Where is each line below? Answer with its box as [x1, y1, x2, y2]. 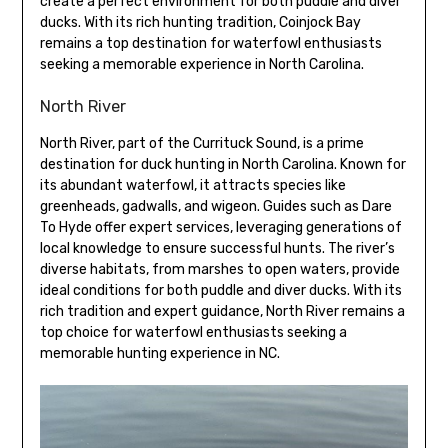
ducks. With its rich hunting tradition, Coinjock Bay [39, 14, 361, 32]
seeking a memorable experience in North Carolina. [39, 56, 364, 74]
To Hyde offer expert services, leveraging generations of [39, 219, 402, 237]
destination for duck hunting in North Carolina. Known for [39, 156, 406, 174]
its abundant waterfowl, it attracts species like [39, 177, 346, 195]
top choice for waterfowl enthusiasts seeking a [39, 324, 347, 342]
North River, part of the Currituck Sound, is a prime [39, 135, 364, 153]
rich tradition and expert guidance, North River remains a [39, 303, 405, 321]
